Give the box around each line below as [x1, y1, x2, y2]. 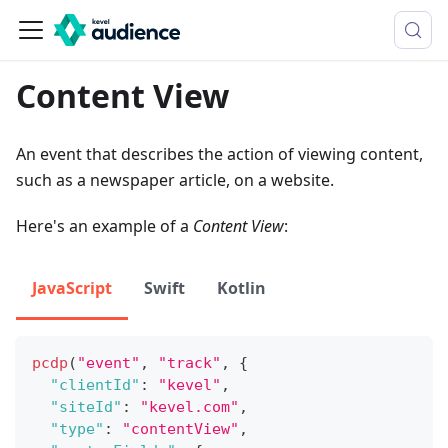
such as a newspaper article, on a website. [16, 169, 334, 191]
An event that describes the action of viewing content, [16, 143, 423, 165]
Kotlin [217, 277, 266, 299]
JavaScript [32, 277, 112, 299]
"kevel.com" [140, 398, 239, 416]
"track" [158, 354, 221, 372]
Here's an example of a [16, 215, 193, 237]
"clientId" [50, 376, 140, 394]
